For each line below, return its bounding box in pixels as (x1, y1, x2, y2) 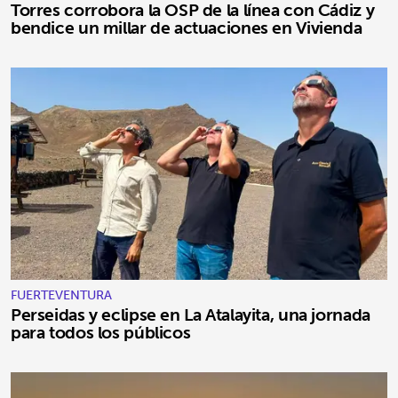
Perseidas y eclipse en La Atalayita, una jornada (11, 298, 370, 330)
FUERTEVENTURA (11, 283, 112, 306)
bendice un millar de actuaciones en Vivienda (11, 12, 362, 44)
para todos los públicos (11, 316, 191, 347)
